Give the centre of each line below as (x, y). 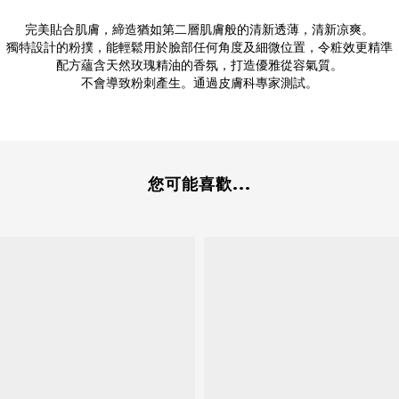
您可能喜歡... (199, 184)
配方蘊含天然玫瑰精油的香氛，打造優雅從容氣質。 (199, 65)
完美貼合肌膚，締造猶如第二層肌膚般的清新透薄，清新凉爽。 (199, 29)
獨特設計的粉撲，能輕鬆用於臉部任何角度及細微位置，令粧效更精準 (199, 47)
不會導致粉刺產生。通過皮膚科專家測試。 (199, 83)
